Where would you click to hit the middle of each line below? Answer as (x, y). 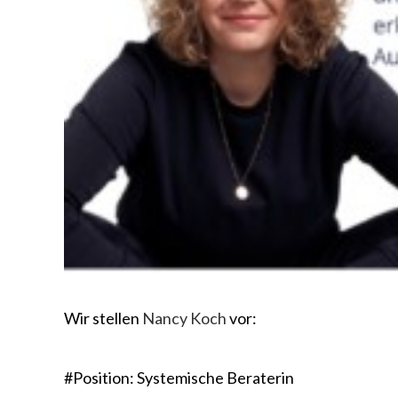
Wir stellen (103, 318)
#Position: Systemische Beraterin (179, 378)
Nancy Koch (184, 318)
